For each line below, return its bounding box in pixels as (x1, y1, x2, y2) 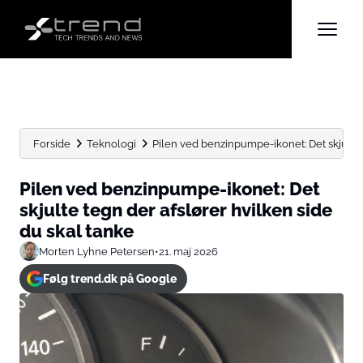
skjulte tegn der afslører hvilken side (19, 199, 332, 220)
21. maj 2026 (159, 245, 218, 258)
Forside (33, 137, 70, 150)
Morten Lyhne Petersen (39, 245, 155, 258)
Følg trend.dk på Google (42, 272, 177, 285)
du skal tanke (19, 220, 134, 241)
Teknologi (87, 137, 136, 150)
